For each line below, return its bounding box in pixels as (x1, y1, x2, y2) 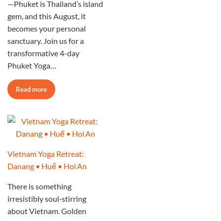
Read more (16, 85, 47, 94)
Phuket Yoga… (7, 61, 56, 71)
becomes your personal (7, 24, 86, 34)
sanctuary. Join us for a (7, 36, 84, 46)
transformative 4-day (7, 48, 79, 58)
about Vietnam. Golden (7, 206, 86, 216)
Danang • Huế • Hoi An (7, 161, 87, 171)
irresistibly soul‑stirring (7, 194, 86, 204)
